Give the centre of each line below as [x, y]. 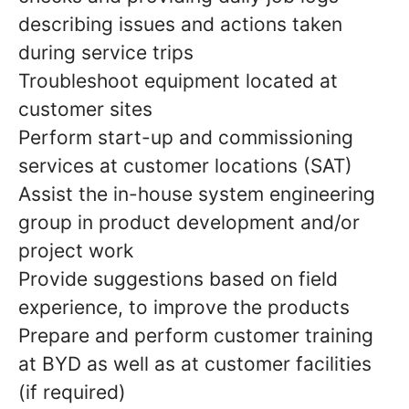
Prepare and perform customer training [196, 335]
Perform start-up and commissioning [186, 137]
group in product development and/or [189, 222]
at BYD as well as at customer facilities [195, 363]
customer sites [85, 109]
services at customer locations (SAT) [185, 165]
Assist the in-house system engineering [197, 194]
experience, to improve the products [184, 307]
